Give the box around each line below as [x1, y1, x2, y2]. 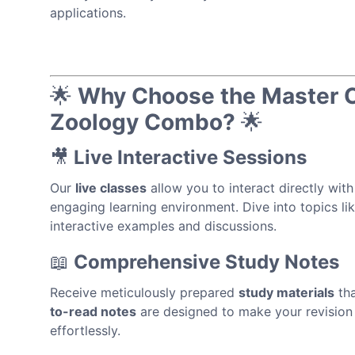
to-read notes [50, 303, 136, 319]
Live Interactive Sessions [74, 145, 307, 169]
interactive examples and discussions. [50, 217, 277, 234]
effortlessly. [50, 322, 120, 338]
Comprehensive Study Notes [74, 250, 339, 273]
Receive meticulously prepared [50, 284, 239, 300]
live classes [75, 179, 147, 196]
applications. [50, 4, 126, 21]
